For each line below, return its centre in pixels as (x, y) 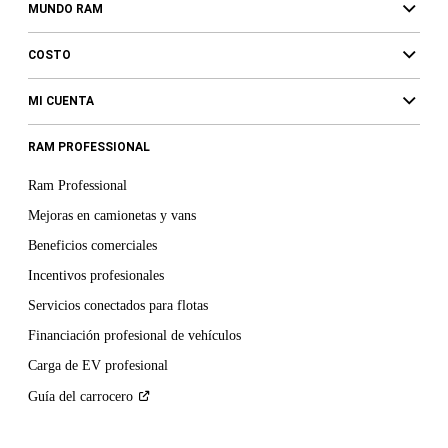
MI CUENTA (60, 100)
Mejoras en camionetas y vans (111, 215)
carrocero (106, 396)
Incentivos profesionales (95, 275)
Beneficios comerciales (92, 245)
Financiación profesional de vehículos (134, 335)
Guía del (53, 396)
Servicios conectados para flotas (117, 305)
